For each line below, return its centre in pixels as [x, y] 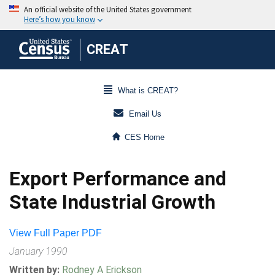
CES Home [145, 137]
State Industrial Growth [112, 202]
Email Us [145, 114]
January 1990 [38, 251]
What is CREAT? [148, 91]
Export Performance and [118, 179]
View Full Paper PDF [56, 233]
